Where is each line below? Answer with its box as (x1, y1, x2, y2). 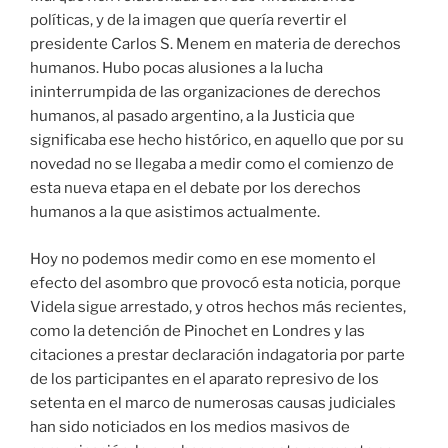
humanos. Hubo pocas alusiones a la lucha (30, 59, 323, 78)
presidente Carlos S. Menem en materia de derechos (30, 35, 401, 54)
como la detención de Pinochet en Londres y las (30, 321, 365, 340)
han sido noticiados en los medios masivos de (30, 417, 350, 436)
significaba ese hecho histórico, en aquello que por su (30, 131, 404, 150)
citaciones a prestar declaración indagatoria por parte (30, 345, 405, 364)
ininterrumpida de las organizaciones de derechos (30, 83, 381, 102)
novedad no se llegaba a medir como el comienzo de (30, 155, 394, 174)
